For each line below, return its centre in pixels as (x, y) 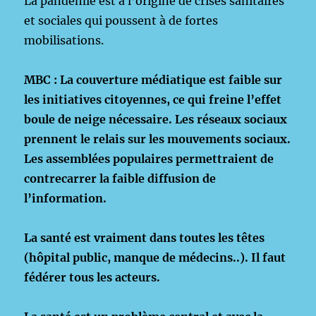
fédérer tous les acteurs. (92, 277)
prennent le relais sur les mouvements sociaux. (158, 139)
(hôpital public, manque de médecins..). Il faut (155, 257)
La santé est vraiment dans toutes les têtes (145, 238)
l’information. (66, 198)
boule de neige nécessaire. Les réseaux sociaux (156, 119)
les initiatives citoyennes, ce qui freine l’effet (153, 99)
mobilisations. (64, 40)
